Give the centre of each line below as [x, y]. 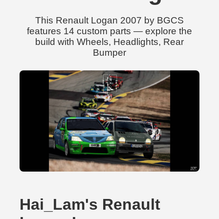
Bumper [109, 53]
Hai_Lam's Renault [90, 204]
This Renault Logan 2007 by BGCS [109, 20]
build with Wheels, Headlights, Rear [109, 42]
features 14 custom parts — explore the [109, 31]
